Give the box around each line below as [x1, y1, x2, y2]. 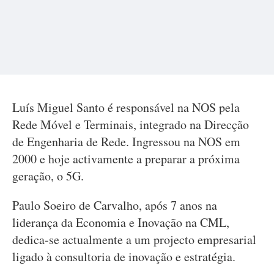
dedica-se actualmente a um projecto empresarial [12, 231, 256, 248]
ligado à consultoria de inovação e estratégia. [12, 248, 235, 265]
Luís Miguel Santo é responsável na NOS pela [12, 99, 240, 116]
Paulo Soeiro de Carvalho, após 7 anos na [12, 197, 217, 213]
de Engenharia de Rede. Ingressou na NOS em [12, 133, 240, 150]
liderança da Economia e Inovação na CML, [12, 214, 229, 231]
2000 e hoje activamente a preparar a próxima [12, 150, 240, 167]
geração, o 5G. [12, 168, 84, 184]
